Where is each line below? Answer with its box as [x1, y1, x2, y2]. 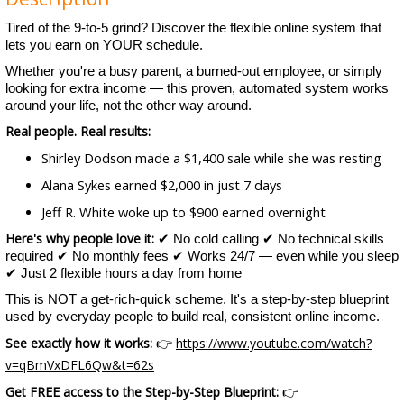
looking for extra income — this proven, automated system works [5, 81, 389, 96]
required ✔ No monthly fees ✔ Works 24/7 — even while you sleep [5, 249, 399, 263]
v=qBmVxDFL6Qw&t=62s [5, 356, 154, 373]
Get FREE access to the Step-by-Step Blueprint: [5, 383, 279, 400]
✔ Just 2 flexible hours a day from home [5, 266, 242, 280]
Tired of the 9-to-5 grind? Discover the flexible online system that [5, 21, 381, 35]
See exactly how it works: [5, 335, 152, 352]
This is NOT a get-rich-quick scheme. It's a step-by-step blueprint [5, 292, 389, 307]
